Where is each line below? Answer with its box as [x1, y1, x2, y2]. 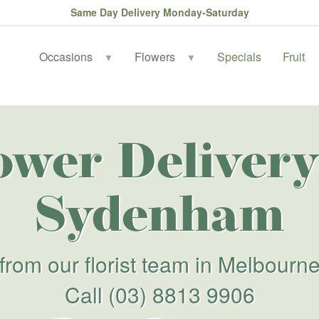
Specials [217, 48, 262, 65]
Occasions [39, 48, 93, 65]
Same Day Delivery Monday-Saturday [70, 5, 249, 19]
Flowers [135, 48, 176, 65]
